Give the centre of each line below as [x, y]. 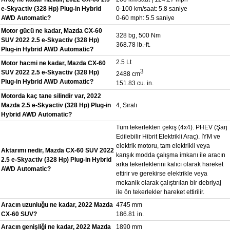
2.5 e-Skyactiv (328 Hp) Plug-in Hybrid [56, 159]
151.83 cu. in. [135, 83]
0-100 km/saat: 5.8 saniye [152, 8]
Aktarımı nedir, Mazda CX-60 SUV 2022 [57, 150]
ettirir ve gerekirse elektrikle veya [162, 173]
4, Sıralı [127, 105]
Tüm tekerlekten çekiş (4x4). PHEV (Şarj [172, 127]
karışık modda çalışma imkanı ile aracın [171, 155]
